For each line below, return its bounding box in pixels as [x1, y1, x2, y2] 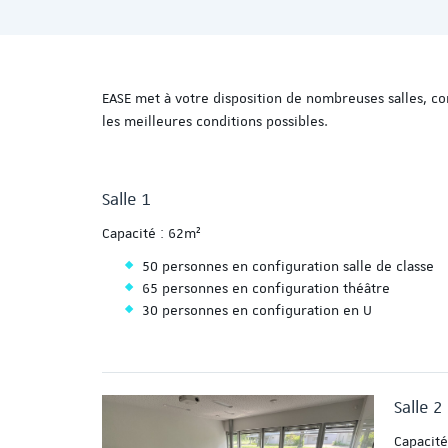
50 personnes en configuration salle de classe [142, 257, 434, 275]
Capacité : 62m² [102, 224, 201, 242]
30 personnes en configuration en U [142, 301, 372, 319]
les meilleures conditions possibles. [102, 112, 328, 130]
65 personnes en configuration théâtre [142, 279, 390, 297]
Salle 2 [394, 396, 444, 419]
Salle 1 [102, 188, 151, 210]
